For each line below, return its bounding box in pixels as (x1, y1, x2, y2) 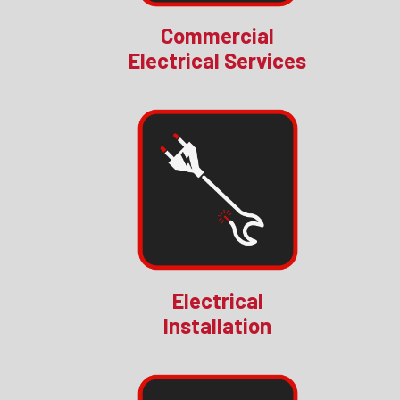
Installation (163, 312, 272, 339)
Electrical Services (129, 47, 307, 74)
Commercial (161, 22, 275, 49)
